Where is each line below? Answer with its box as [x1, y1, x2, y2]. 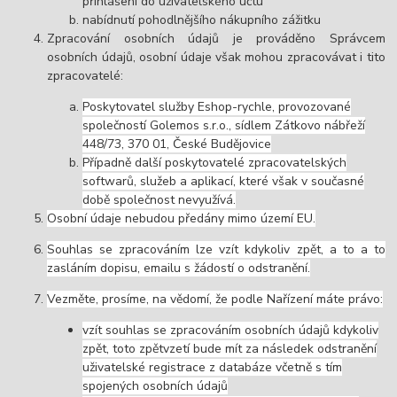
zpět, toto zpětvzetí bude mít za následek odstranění [82, 340, 378, 358]
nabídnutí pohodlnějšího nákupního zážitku [82, 12, 322, 29]
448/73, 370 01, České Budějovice [82, 136, 272, 153]
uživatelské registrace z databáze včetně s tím [82, 359, 343, 377]
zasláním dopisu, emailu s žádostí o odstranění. [47, 260, 311, 277]
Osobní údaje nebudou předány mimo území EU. [47, 210, 316, 228]
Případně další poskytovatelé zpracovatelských [82, 154, 347, 172]
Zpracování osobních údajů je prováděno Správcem [47, 30, 385, 48]
